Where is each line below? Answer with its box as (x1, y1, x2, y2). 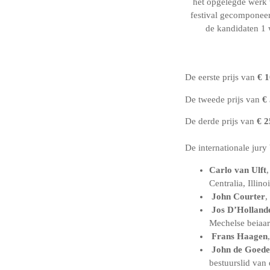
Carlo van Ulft (209, 165, 266, 175)
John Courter (212, 191, 265, 201)
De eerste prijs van (185, 72, 257, 82)
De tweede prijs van (185, 94, 262, 104)
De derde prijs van (185, 116, 257, 127)
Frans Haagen (212, 231, 268, 241)
